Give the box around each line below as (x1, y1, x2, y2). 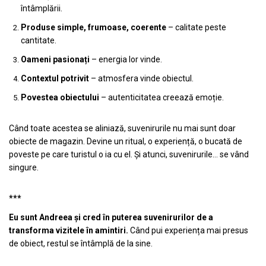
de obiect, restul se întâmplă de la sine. (9, 239, 153, 249)
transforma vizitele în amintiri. (9, 226, 128, 236)
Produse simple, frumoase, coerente (21, 23, 166, 33)
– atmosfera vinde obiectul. (89, 74, 194, 84)
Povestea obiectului (21, 93, 99, 103)
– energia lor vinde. (90, 55, 162, 65)
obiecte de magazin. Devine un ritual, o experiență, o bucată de (9, 137, 242, 147)
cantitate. (21, 36, 56, 46)
